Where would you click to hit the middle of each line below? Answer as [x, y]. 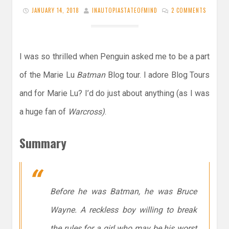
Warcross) [86, 112]
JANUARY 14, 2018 [55, 10]
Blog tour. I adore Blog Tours [157, 75]
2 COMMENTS [189, 10]
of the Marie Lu [48, 75]
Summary [43, 143]
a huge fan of [44, 112]
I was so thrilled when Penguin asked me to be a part [114, 57]
